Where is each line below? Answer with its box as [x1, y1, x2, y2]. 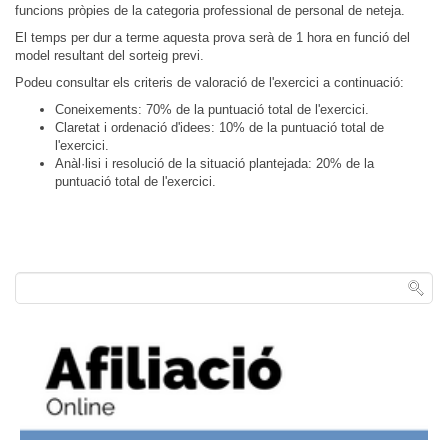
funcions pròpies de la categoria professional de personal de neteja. [15, 3, 405, 18]
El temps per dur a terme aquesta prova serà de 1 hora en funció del [15, 30, 410, 45]
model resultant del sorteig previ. [15, 48, 204, 63]
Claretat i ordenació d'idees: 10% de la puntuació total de [55, 120, 384, 135]
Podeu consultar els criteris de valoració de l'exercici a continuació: [15, 75, 404, 90]
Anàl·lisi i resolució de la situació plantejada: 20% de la [55, 156, 374, 171]
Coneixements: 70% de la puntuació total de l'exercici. [55, 102, 369, 117]
